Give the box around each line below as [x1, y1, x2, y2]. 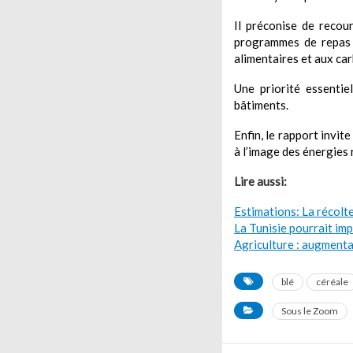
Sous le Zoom [281, 305, 338, 317]
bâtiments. [234, 98, 288, 112]
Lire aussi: [234, 174, 287, 188]
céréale [316, 276, 348, 288]
